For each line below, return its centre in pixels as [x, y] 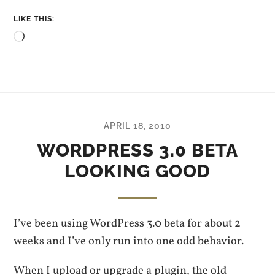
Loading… [49, 38]
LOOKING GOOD [137, 172]
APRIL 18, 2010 [137, 126]
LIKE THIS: [34, 19]
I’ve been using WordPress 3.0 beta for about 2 [127, 224]
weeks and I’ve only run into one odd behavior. [129, 242]
